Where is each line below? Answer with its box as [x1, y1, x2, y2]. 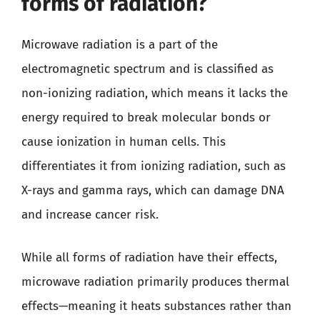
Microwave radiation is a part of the [21, 37, 218, 52]
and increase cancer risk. [21, 207, 159, 222]
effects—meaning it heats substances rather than [21, 298, 291, 314]
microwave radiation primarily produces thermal [21, 274, 289, 289]
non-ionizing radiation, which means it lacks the [21, 86, 288, 101]
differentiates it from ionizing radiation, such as [21, 159, 286, 174]
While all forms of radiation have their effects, [21, 249, 277, 265]
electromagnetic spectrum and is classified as [21, 61, 274, 76]
